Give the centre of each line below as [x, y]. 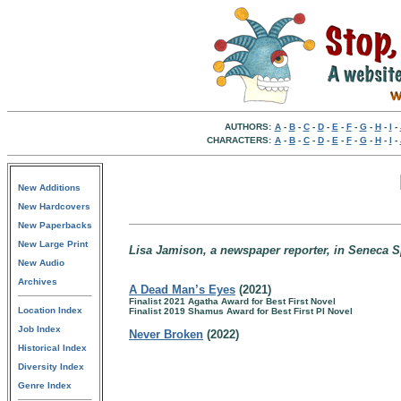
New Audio [41, 263]
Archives [38, 282]
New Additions [49, 188]
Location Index [50, 310]
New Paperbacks [55, 225]
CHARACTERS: [239, 140]
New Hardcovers [54, 206]
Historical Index [52, 348]
